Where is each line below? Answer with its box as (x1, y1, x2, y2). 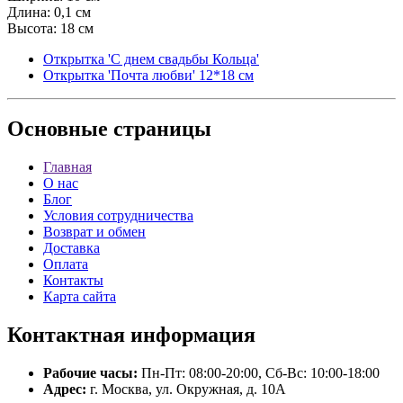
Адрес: (43, 381, 86, 398)
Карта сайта (43, 289, 116, 305)
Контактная (7, 323, 125, 347)
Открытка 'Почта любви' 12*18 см (43, 67, 254, 83)
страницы (108, 117, 211, 141)
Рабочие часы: (43, 365, 138, 381)
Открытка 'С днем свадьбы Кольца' (43, 50, 259, 67)
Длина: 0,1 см (7, 4, 91, 20)
